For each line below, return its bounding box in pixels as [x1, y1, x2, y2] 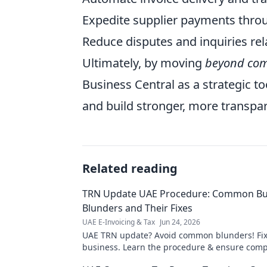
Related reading [82, 160, 178, 176]
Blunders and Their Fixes [82, 201, 193, 215]
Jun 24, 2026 [160, 217, 200, 227]
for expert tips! [82, 253, 141, 265]
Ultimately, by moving [82, 55, 205, 71]
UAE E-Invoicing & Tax [82, 217, 155, 227]
